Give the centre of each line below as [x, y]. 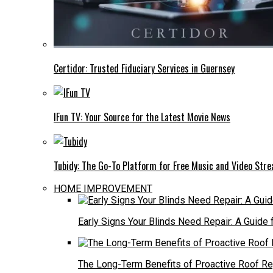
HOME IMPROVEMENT [103, 188]
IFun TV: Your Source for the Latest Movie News [142, 117]
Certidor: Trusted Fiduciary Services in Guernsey [144, 68]
